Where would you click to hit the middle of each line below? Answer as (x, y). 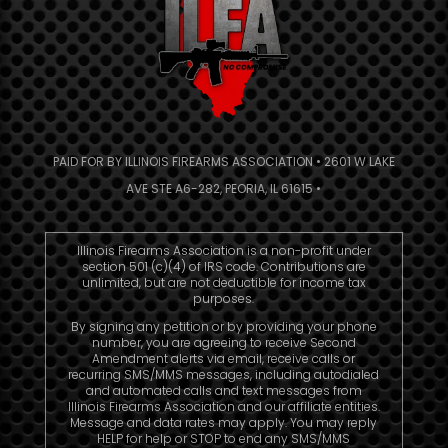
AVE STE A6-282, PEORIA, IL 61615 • (224, 189)
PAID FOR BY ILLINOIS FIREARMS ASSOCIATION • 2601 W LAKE (223, 162)
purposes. (224, 299)
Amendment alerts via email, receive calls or (224, 359)
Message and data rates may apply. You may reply (224, 423)
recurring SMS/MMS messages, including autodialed (224, 375)
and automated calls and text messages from (223, 391)
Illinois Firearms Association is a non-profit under (223, 251)
